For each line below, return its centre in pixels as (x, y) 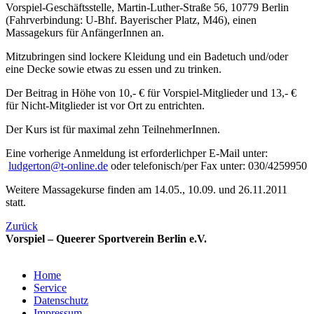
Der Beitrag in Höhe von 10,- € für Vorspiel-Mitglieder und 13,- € (151, 93)
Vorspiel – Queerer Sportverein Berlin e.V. (106, 238)
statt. (16, 202)
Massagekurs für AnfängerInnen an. (85, 32)
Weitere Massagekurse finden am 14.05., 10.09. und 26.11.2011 (146, 189)
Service (50, 287)
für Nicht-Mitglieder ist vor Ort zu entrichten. (105, 105)
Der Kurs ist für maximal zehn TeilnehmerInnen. (113, 129)
